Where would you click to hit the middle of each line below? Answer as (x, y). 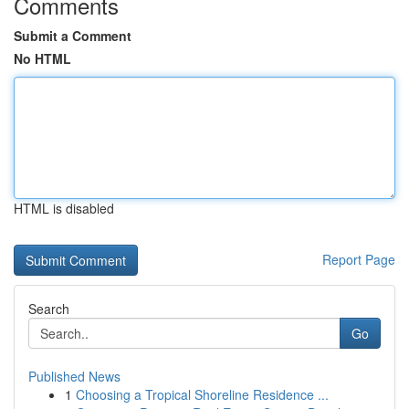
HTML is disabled (64, 208)
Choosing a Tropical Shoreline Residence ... (202, 394)
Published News (74, 376)
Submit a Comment (73, 36)
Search (49, 309)
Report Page (359, 259)
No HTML (42, 58)
